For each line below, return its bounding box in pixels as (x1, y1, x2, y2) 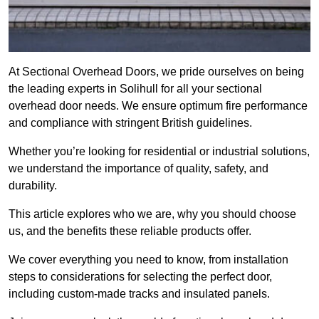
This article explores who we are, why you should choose (9, 208, 296, 221)
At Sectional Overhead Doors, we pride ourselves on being (9, 66, 304, 78)
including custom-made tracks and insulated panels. (9, 288, 270, 300)
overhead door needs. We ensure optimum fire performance (9, 100, 308, 113)
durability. (9, 179, 57, 192)
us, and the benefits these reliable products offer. (9, 225, 251, 238)
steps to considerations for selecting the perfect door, (9, 271, 272, 283)
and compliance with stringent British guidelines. (9, 117, 252, 130)
